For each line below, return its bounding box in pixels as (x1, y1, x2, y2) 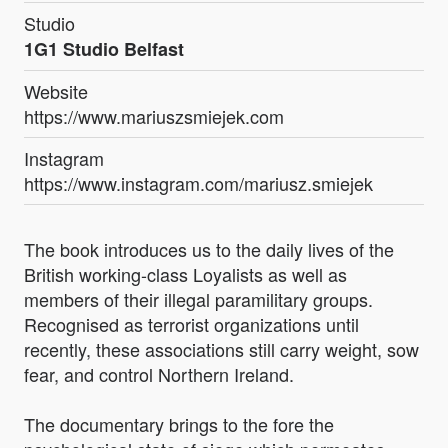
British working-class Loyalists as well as (24, 261, 347, 288)
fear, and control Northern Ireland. (24, 361, 294, 388)
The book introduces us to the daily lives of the (24, 236, 394, 263)
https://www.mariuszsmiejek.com (24, 103, 284, 130)
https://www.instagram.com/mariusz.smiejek (24, 170, 373, 197)
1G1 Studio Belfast (24, 36, 184, 63)
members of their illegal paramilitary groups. (24, 286, 373, 313)
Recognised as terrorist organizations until (24, 311, 359, 338)
